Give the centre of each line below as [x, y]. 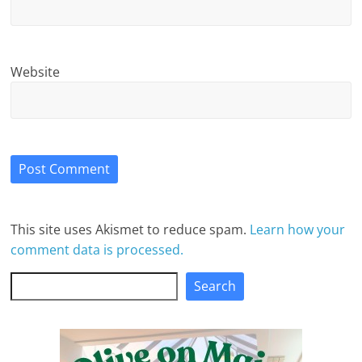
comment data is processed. [97, 249]
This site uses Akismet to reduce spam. [130, 229]
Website [36, 72]
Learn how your [298, 229]
